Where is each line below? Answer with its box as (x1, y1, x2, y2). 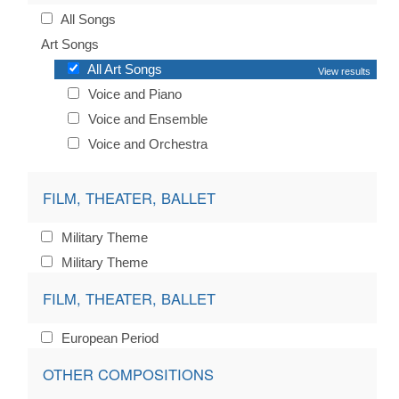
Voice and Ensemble (85, 111, 208, 127)
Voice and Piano (85, 86, 182, 102)
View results (318, 66, 370, 77)
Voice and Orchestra (85, 136, 208, 152)
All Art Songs (85, 61, 162, 77)
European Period (58, 330, 159, 346)
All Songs (58, 12, 116, 28)
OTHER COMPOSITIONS (42, 362, 214, 385)
